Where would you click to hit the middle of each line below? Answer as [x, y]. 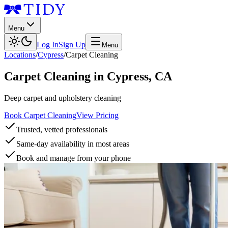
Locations [20, 55]
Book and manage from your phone [74, 158]
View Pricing [97, 115]
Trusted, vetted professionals [62, 129]
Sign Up [72, 45]
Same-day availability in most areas [73, 144]
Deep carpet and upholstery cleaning [63, 98]
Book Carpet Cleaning [40, 115]
